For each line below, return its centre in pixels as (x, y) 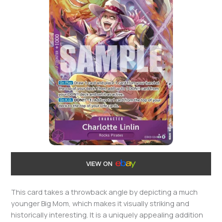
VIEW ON (100, 163)
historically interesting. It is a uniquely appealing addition (107, 215)
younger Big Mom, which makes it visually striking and (100, 203)
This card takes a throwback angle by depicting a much (105, 192)
